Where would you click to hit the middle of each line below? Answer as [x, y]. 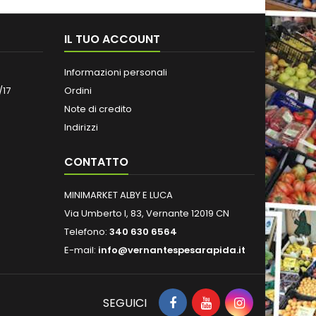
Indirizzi [81, 127]
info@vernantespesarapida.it [172, 250]
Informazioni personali [116, 72]
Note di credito [98, 109]
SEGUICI [125, 303]
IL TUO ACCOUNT [112, 39]
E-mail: [81, 250]
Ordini [78, 91]
